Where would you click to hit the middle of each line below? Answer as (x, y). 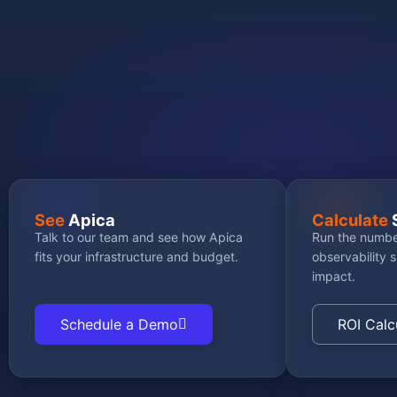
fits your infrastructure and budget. (136, 256)
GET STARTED (60, 33)
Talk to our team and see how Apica (139, 237)
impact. (334, 276)
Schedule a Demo (119, 324)
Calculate (350, 219)
